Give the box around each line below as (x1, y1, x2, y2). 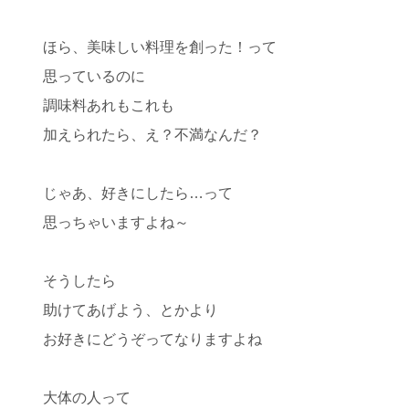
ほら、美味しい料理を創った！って (43, 39, 277, 55)
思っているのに (43, 68, 145, 84)
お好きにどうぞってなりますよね (43, 331, 262, 347)
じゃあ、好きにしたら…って (43, 185, 233, 201)
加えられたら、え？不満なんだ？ (43, 127, 262, 142)
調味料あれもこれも (43, 98, 174, 113)
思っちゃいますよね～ (43, 215, 189, 230)
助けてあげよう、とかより (43, 302, 218, 318)
